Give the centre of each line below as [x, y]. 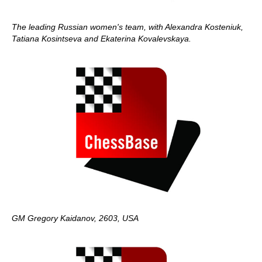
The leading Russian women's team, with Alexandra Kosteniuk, [127, 27]
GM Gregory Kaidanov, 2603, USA [75, 218]
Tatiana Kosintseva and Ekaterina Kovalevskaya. [101, 38]
